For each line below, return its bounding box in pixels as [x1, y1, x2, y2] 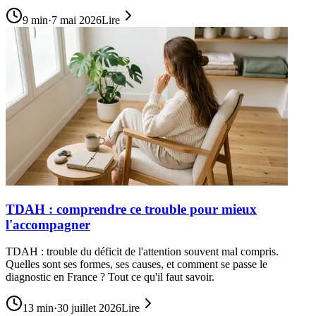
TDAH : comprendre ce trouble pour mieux [6, 201, 257, 217]
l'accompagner [6, 217, 90, 232]
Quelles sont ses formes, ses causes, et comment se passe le [6, 258, 267, 271]
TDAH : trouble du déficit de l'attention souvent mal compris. [6, 245, 279, 258]
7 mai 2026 [51, 13, 102, 26]
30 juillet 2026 [57, 302, 121, 315]
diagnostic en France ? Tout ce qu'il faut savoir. [6, 271, 214, 284]
